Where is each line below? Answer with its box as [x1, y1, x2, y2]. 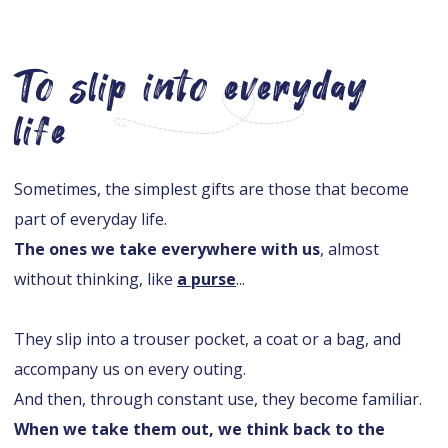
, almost [320, 237, 379, 260]
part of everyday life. [14, 207, 167, 230]
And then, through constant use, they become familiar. [14, 387, 422, 410]
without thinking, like [14, 267, 177, 290]
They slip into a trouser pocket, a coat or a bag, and [14, 327, 401, 350]
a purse [177, 267, 236, 290]
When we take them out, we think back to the [14, 417, 385, 440]
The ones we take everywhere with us [14, 237, 320, 260]
